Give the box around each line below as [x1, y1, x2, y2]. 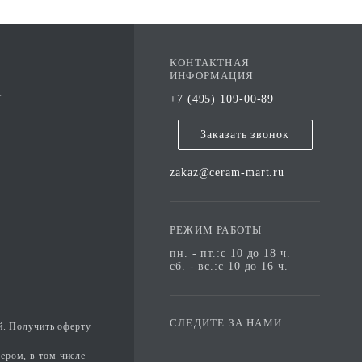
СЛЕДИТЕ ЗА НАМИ [170, 317, 283, 329]
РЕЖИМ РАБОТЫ [170, 224, 263, 236]
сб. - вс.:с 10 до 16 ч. [170, 260, 288, 272]
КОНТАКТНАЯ [170, 57, 250, 69]
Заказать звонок [200, 128, 289, 141]
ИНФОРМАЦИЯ [170, 69, 255, 82]
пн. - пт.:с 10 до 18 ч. [170, 247, 291, 259]
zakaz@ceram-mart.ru [170, 166, 285, 179]
